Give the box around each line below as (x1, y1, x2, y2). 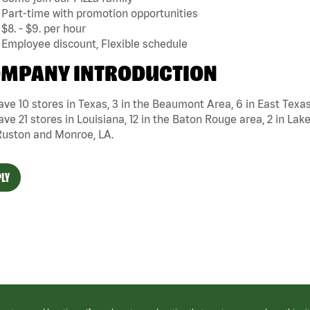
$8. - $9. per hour (1, 22, 86, 35)
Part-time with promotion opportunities (1, 7, 198, 20)
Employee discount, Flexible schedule (1, 37, 188, 51)
